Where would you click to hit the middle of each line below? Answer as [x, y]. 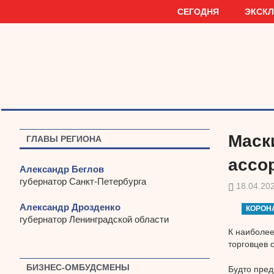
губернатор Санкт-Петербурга [83, 181]
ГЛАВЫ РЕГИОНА [64, 139]
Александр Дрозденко [70, 207]
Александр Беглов [62, 169]
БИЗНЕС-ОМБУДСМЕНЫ [78, 268]
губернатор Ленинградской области [94, 220]
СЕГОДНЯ [198, 11]
